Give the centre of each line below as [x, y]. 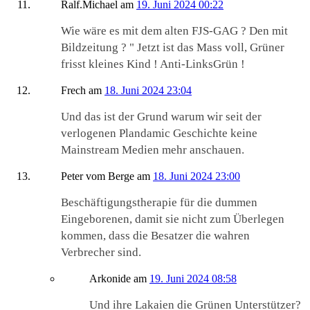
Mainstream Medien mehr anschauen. [153, 150]
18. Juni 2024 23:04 [148, 91]
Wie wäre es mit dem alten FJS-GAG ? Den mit [174, 31]
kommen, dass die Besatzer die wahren [155, 236]
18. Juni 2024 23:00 [197, 176]
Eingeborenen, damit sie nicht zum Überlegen [173, 219]
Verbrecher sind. [101, 253]
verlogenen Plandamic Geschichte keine [159, 134]
